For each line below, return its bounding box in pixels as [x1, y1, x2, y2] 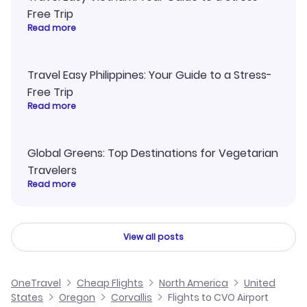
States [11, 291, 43, 305]
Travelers [27, 162, 77, 179]
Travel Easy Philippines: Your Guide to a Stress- [27, 67, 272, 84]
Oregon [59, 291, 95, 305]
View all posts [123, 231, 184, 243]
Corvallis [111, 291, 152, 305]
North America [159, 276, 228, 291]
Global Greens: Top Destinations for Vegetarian [27, 145, 278, 162]
